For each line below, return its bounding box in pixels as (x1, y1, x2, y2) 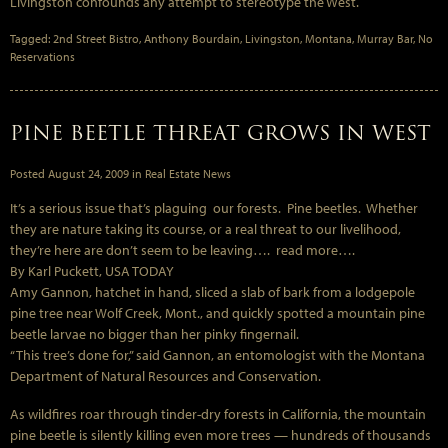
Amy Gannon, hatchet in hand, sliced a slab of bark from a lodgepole (10, 283, 415, 302)
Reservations (10, 48, 75, 64)
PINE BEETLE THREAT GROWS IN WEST (10, 117, 431, 150)
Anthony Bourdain (144, 30, 240, 46)
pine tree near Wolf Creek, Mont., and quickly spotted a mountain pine (10, 304, 425, 323)
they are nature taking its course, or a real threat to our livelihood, (10, 220, 401, 239)
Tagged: (10, 30, 53, 46)
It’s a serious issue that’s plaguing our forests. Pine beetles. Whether (10, 199, 418, 218)
